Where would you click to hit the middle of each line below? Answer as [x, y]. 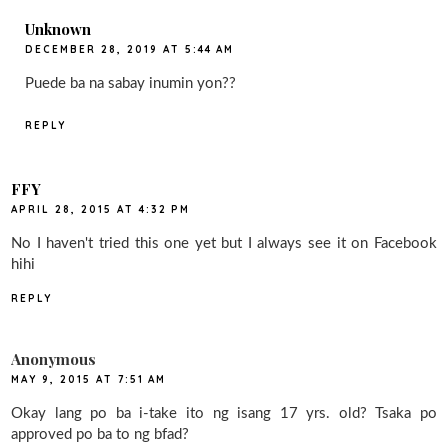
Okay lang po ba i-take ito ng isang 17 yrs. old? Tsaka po [224, 414]
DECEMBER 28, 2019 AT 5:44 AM [130, 50]
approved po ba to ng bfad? [100, 435]
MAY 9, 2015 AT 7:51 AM [89, 380]
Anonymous [54, 359]
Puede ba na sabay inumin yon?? [131, 84]
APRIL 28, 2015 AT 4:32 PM [101, 209]
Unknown [58, 29]
